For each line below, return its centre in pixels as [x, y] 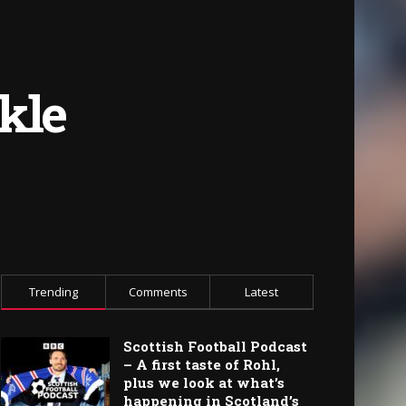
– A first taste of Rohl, [202, 365]
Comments [158, 292]
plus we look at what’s [204, 383]
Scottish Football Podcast [215, 347]
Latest [261, 292]
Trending [53, 292]
